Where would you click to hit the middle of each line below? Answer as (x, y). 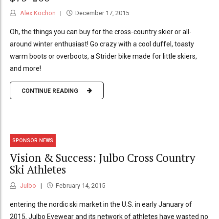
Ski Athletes (38, 170)
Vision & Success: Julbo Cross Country (102, 158)
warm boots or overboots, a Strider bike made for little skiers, (103, 56)
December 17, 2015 (102, 13)
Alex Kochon (37, 13)
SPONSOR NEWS (33, 140)
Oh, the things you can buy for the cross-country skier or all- (101, 32)
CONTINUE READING (50, 91)
